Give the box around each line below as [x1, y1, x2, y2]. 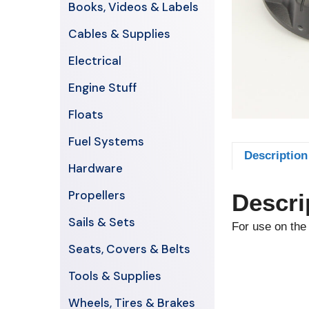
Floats [68, 107, 103, 122]
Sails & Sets [68, 215, 135, 230]
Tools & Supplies [68, 268, 161, 283]
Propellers [68, 188, 126, 203]
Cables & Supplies [68, 26, 170, 41]
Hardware [68, 161, 123, 176]
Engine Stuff [68, 80, 137, 95]
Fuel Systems [68, 134, 144, 149]
